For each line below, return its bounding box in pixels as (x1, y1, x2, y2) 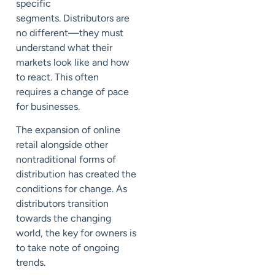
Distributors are (63, 12, 130, 24)
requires (16, 85, 53, 98)
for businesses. (16, 100, 82, 112)
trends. (16, 256, 48, 268)
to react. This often (16, 71, 99, 83)
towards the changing (16, 212, 111, 224)
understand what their (16, 41, 112, 53)
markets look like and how (16, 56, 130, 68)
